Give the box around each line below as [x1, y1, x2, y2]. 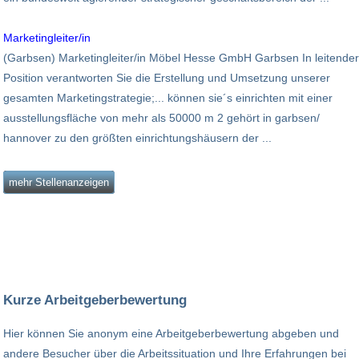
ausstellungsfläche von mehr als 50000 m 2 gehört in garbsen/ [3, 111, 320, 124]
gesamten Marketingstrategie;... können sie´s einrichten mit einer [3, 91, 333, 104]
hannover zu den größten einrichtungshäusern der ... [3, 131, 272, 144]
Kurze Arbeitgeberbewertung [3, 292, 187, 309]
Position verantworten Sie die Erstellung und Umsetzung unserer [3, 71, 330, 84]
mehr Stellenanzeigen [9, 175, 109, 188]
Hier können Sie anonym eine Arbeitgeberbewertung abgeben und [3, 327, 339, 341]
